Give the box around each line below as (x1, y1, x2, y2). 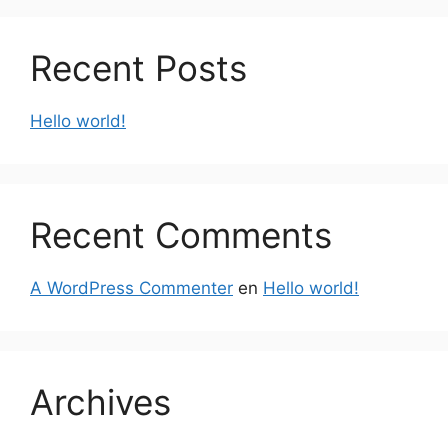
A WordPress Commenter (30, 277, 233, 298)
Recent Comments (30, 213, 332, 256)
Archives (30, 380, 171, 423)
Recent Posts (30, 46, 247, 89)
